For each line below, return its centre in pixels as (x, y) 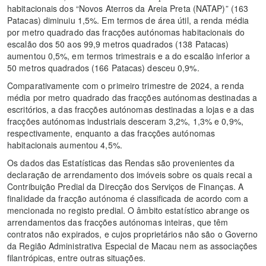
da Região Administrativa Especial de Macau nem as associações (132, 246)
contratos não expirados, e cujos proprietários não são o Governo (133, 234)
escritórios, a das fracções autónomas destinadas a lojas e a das (131, 109)
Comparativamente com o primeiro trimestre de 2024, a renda (126, 85)
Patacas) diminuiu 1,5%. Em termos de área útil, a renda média (128, 20)
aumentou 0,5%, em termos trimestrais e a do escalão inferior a (129, 56)
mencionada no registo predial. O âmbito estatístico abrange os (129, 210)
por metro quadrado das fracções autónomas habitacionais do (126, 32)
